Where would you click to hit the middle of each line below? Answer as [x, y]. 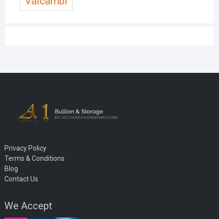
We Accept [28, 206]
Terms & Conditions [34, 158]
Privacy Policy [25, 148]
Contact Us [21, 179]
